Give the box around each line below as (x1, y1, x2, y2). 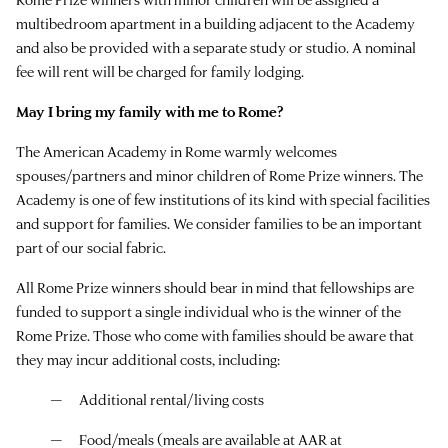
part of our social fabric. (16, 237, 166, 257)
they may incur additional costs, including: (16, 349, 280, 369)
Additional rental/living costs (78, 389, 264, 409)
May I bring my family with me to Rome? (16, 101, 283, 121)
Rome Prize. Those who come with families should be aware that (16, 325, 414, 345)
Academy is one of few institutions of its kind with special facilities (16, 189, 430, 209)
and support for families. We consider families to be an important (16, 213, 422, 233)
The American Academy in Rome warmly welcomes (16, 141, 337, 161)
